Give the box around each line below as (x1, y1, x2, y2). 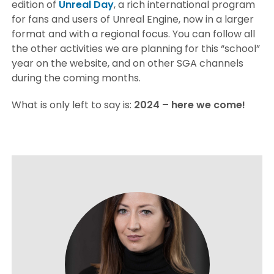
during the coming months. (12, 70, 141, 85)
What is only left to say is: (12, 97, 135, 112)
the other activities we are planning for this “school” (12, 41, 261, 56)
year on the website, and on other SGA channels (12, 56, 244, 70)
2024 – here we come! (134, 97, 246, 112)
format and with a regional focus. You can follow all (12, 26, 256, 41)
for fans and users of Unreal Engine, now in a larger (12, 12, 254, 26)
